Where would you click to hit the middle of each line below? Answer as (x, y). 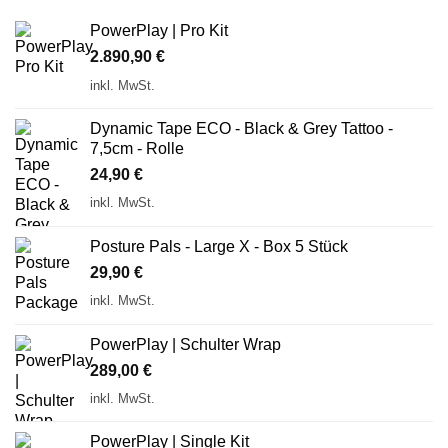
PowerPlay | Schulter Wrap (185, 344)
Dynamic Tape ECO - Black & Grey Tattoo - (241, 128)
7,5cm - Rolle (137, 148)
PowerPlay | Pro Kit (159, 31)
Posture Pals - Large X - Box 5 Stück (219, 246)
